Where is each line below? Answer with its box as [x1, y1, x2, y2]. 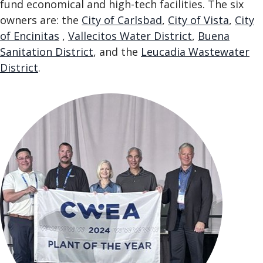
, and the [93, 45, 141, 59]
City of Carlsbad [82, 13, 162, 27]
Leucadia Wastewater [141, 45, 249, 59]
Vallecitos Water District [68, 29, 192, 43]
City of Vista [168, 13, 229, 27]
